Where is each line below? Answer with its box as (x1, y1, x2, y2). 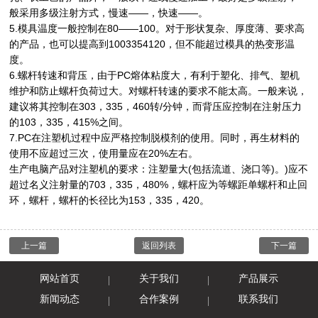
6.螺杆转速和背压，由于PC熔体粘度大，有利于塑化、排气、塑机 (9, 69, 300, 81)
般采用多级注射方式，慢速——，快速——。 (9, 6, 209, 18)
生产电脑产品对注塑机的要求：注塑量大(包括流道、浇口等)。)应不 (9, 163, 309, 175)
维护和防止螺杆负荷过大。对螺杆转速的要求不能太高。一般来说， (9, 84, 308, 97)
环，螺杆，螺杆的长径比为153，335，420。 (9, 194, 210, 206)
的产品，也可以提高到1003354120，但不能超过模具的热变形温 (9, 38, 295, 50)
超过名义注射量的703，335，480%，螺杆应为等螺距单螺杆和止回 (9, 178, 308, 190)
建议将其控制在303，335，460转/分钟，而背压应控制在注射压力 (9, 100, 302, 112)
